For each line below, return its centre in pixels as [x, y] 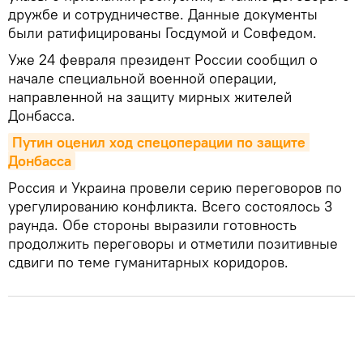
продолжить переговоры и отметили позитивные [173, 243]
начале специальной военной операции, [143, 78]
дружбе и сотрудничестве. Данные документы [163, 14]
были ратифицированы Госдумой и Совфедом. [162, 32]
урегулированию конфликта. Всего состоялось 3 [170, 206]
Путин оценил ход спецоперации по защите [159, 142]
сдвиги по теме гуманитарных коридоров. [148, 262]
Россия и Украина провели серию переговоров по [175, 187]
